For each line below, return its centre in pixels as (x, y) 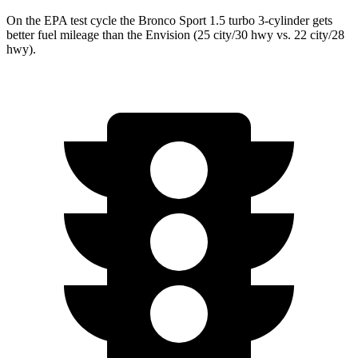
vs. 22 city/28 (309, 34)
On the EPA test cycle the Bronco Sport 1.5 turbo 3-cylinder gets (169, 20)
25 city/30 (224, 34)
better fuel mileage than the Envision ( (102, 34)
